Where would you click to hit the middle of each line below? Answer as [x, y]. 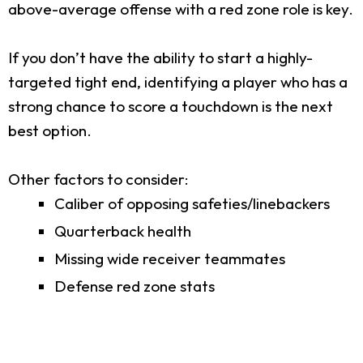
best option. [50, 130]
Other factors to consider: [98, 179]
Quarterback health [123, 231]
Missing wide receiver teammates [170, 258]
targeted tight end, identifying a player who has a [178, 81]
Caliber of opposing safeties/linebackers [192, 203]
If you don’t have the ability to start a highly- [160, 57]
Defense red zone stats [135, 286]
